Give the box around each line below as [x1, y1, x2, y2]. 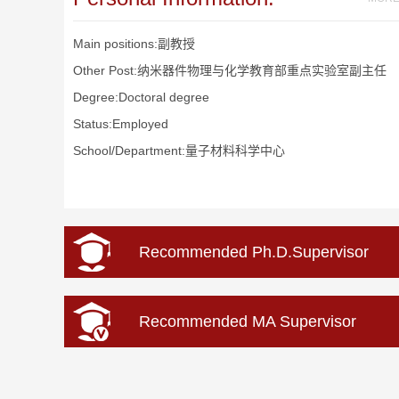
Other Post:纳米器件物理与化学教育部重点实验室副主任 [73, 63, 387, 77]
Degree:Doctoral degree [73, 90, 209, 104]
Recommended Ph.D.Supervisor [139, 243, 369, 261]
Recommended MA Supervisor [139, 313, 356, 330]
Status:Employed [73, 117, 168, 131]
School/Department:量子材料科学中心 [73, 143, 285, 158]
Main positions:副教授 [73, 37, 195, 51]
